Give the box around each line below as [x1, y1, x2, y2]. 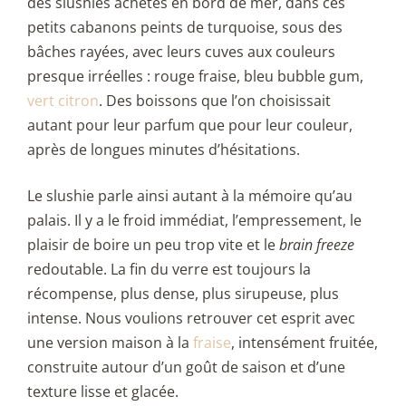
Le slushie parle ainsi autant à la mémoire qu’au [27, 186, 353, 207]
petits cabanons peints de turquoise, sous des [27, 17, 343, 38]
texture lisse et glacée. [27, 382, 179, 402]
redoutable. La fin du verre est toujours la [27, 259, 311, 280]
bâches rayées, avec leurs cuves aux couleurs [27, 42, 335, 63]
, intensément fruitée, [231, 333, 378, 353]
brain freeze [279, 235, 354, 256]
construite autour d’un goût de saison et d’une [27, 357, 345, 378]
